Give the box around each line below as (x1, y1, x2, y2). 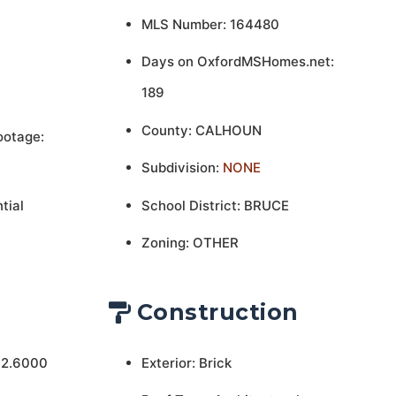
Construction (136, 299, 299, 325)
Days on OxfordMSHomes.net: (141, 53, 334, 70)
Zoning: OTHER (141, 234, 239, 251)
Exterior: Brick (141, 354, 232, 371)
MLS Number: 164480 (141, 15, 279, 33)
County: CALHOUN (141, 121, 262, 139)
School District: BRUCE (141, 196, 289, 214)
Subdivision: (141, 159, 223, 176)
